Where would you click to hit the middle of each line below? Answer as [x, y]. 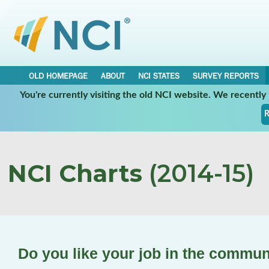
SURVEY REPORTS [226, 76]
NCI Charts [75, 173]
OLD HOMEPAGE [58, 76]
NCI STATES [159, 76]
